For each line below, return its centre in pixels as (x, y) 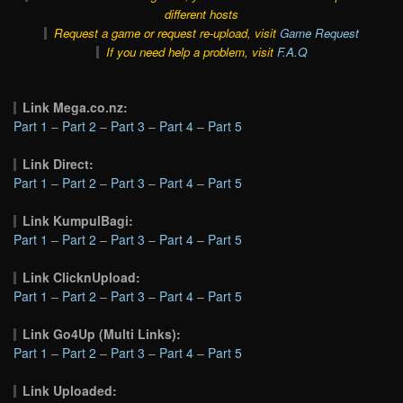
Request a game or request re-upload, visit (166, 32)
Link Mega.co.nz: (76, 107)
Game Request (319, 32)
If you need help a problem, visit (191, 51)
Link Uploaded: (70, 390)
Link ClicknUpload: (82, 277)
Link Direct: (58, 163)
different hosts (201, 13)
